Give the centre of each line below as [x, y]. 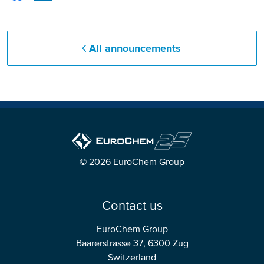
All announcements [135, 48]
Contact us [132, 206]
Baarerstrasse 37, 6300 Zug [132, 243]
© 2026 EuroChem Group [132, 162]
